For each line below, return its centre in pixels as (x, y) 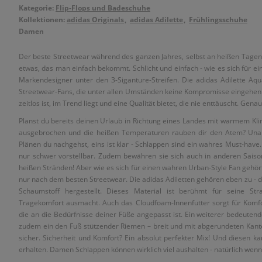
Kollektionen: (43, 20)
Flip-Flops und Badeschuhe (103, 8)
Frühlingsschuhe (218, 20)
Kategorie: (37, 8)
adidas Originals (95, 20)
